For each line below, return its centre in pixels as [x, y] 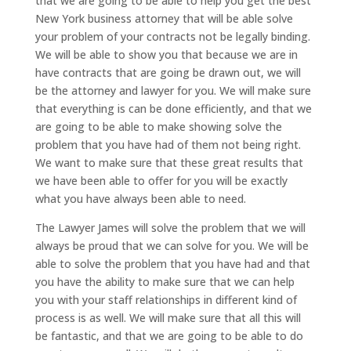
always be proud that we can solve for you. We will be [172, 245]
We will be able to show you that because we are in [166, 54]
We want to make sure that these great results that [169, 162]
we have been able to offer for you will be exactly [161, 180]
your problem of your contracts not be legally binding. [172, 36]
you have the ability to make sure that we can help [165, 281]
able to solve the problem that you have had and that [172, 263]
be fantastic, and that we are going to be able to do [169, 335]
